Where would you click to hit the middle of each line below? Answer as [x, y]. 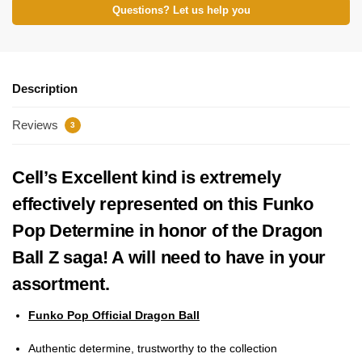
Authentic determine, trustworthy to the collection [153, 349]
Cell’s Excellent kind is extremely [147, 178]
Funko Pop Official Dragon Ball [114, 316]
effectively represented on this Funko [163, 204]
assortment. [61, 284]
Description [45, 88]
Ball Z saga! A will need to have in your [169, 258]
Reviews [37, 125]
